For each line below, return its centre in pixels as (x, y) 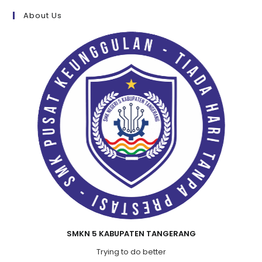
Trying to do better (131, 251)
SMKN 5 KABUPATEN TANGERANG (131, 233)
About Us (43, 15)
